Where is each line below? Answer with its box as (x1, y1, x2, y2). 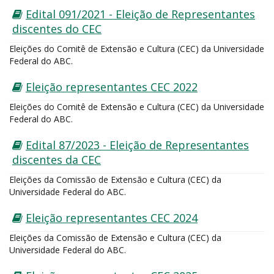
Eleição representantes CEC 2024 (26, 210, 198, 225)
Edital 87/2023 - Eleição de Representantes (26, 138, 249, 152)
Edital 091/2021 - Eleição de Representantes (26, 7, 255, 21)
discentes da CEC (12, 152, 101, 167)
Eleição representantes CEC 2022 (26, 80, 198, 94)
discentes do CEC (12, 21, 102, 36)
